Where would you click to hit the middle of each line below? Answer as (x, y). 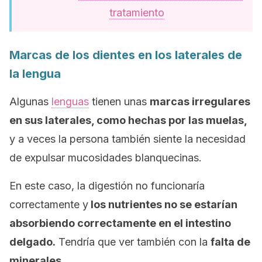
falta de (230, 242)
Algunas (30, 101)
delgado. (32, 242)
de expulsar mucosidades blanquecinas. (106, 158)
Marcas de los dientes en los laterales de (126, 55)
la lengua (35, 74)
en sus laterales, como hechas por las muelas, (128, 120)
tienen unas (119, 101)
